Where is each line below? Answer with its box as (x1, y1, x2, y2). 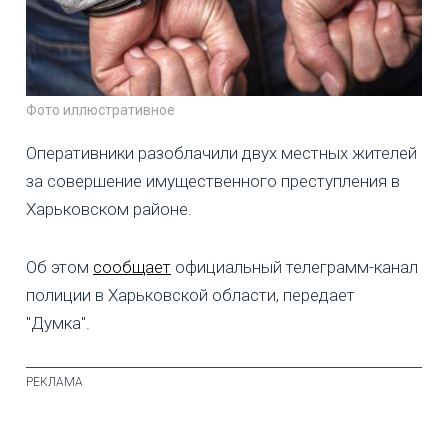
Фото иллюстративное (26, 102, 175, 119)
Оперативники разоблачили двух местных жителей (26, 143, 417, 164)
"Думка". (26, 313, 90, 334)
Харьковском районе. (26, 199, 192, 220)
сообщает (93, 257, 171, 278)
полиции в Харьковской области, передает (26, 285, 355, 306)
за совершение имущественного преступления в (26, 171, 400, 192)
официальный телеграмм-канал (171, 257, 418, 278)
